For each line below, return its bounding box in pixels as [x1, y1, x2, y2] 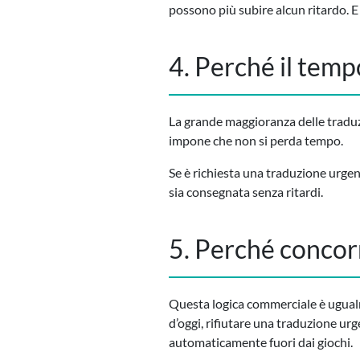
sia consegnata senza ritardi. [169, 183, 323, 199]
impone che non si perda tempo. [169, 132, 343, 148]
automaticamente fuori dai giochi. [169, 334, 353, 350]
